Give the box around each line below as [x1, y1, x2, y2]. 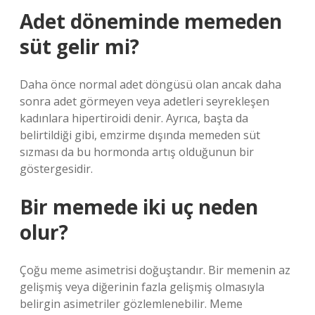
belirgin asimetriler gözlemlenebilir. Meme [20, 296, 243, 311]
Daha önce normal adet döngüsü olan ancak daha [20, 77, 281, 92]
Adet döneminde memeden [20, 8, 282, 34]
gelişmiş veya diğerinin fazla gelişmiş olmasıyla [20, 279, 264, 295]
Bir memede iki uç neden [20, 193, 258, 220]
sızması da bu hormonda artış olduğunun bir [20, 144, 254, 160]
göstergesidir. [20, 161, 93, 176]
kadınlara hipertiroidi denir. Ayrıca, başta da [20, 110, 248, 126]
